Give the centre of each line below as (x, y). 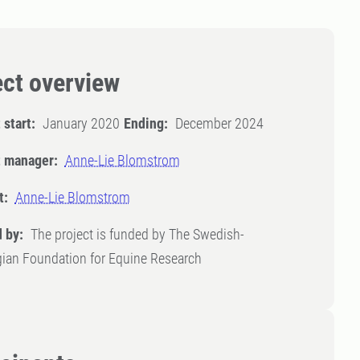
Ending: (145, 124)
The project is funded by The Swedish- (137, 235)
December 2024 (219, 124)
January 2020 (81, 124)
